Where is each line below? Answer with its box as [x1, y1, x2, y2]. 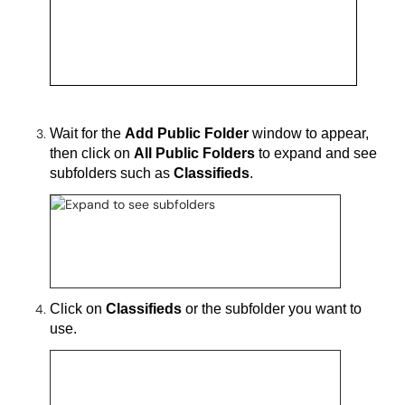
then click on [50, 145, 134, 161]
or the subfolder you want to [185, 300, 362, 316]
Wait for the [50, 125, 125, 141]
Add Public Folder [125, 125, 249, 141]
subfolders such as [50, 165, 174, 181]
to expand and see [255, 145, 377, 161]
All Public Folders [134, 145, 255, 161]
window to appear [249, 125, 365, 141]
